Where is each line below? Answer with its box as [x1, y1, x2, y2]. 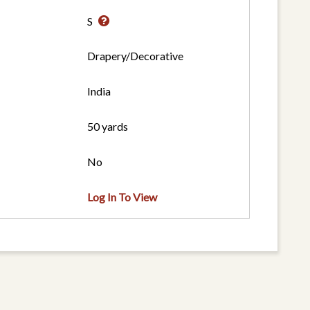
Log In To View [87, 190, 158, 204]
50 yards [87, 120, 129, 134]
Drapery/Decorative [87, 49, 184, 63]
